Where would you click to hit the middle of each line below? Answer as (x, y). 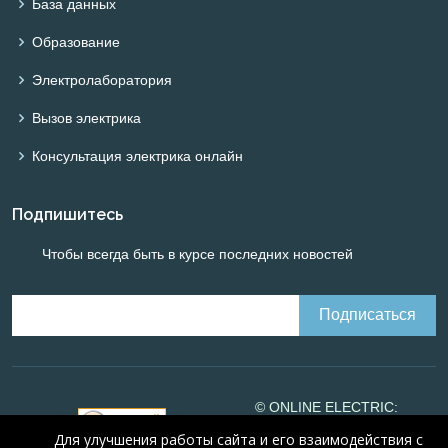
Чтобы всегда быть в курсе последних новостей (197, 253)
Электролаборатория (102, 79)
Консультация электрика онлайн (137, 155)
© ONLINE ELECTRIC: (326, 406)
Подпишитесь (67, 214)
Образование (76, 41)
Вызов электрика (86, 117)
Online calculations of (322, 427)
